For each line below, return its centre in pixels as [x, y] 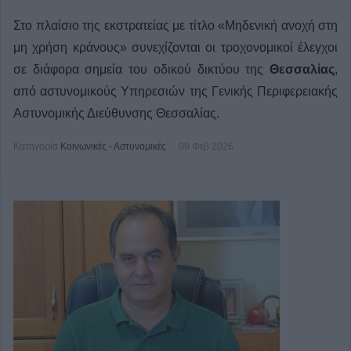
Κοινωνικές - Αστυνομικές [113, 147]
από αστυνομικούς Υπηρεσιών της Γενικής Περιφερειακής [175, 91]
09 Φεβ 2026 [206, 147]
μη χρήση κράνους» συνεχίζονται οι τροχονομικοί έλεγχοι [175, 47]
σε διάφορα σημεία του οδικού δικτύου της [141, 69]
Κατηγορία [36, 147]
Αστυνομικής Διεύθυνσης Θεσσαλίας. [116, 113]
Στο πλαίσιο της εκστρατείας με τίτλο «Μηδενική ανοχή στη [175, 25]
